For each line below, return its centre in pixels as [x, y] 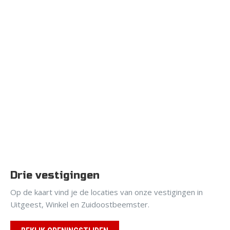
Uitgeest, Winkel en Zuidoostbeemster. [80, 204]
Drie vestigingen [55, 175]
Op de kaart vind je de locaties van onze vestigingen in [107, 192]
